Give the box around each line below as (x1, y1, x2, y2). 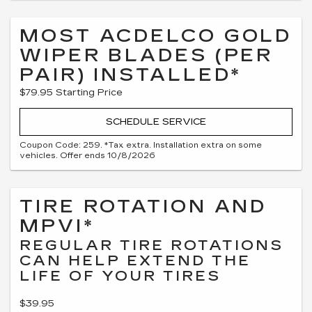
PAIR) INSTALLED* (19, 63, 242, 86)
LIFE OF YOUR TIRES (19, 267, 221, 284)
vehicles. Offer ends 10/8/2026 (19, 151, 155, 160)
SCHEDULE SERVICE (106, 116, 206, 127)
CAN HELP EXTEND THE (19, 252, 251, 269)
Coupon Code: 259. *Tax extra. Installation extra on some (19, 141, 262, 150)
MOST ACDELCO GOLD (19, 24, 292, 47)
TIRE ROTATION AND (19, 196, 267, 217)
